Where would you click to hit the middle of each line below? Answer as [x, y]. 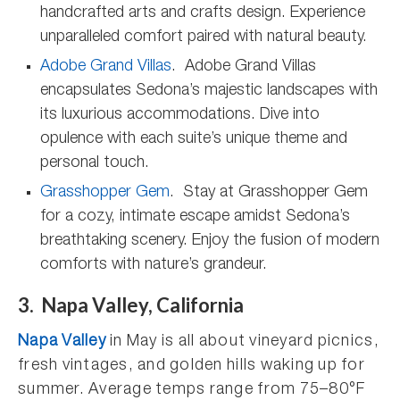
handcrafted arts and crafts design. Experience [203, 13]
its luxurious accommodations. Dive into [180, 115]
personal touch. [95, 163]
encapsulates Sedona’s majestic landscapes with [209, 91]
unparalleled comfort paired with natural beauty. [204, 37]
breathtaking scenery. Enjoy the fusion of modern [210, 241]
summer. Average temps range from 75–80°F [192, 390]
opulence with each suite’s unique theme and [194, 139]
